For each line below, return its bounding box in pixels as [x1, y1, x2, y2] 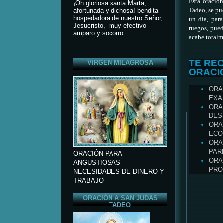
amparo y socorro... [73, 29, 129, 37]
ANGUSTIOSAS [73, 159, 120, 167]
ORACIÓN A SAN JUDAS [82, 194, 158, 202]
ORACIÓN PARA [73, 150, 122, 158]
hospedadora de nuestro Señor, [73, 14, 163, 22]
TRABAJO [73, 177, 104, 185]
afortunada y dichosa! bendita [73, 7, 158, 14]
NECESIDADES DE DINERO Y [73, 168, 164, 176]
